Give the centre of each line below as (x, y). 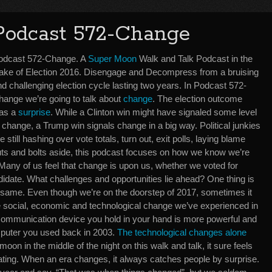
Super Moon (112, 59)
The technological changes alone (182, 232)
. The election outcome (197, 99)
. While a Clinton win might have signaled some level (154, 112)
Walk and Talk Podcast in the (195, 59)
